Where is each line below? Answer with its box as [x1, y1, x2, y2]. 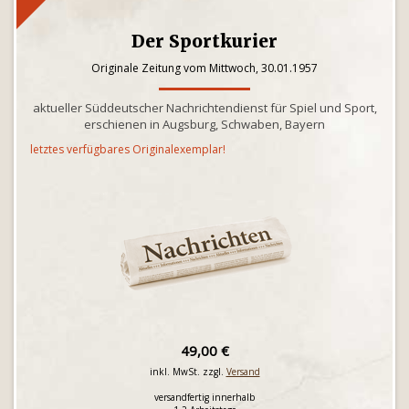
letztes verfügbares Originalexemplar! [30, 142, 225, 157]
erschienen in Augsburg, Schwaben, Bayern [84, 116, 325, 132]
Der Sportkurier [131, 30, 278, 52]
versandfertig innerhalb [154, 391, 255, 404]
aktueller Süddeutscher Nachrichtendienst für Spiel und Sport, [32, 100, 377, 116]
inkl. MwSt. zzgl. [149, 365, 226, 378]
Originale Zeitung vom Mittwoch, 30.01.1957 [91, 60, 318, 76]
